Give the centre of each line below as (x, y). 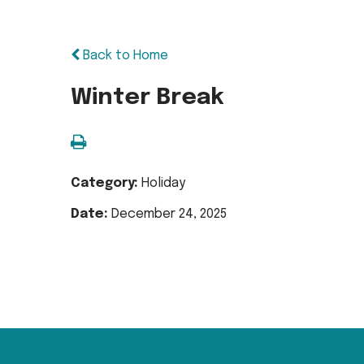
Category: (106, 183)
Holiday (163, 183)
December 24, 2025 (169, 214)
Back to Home (124, 56)
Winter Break (147, 98)
